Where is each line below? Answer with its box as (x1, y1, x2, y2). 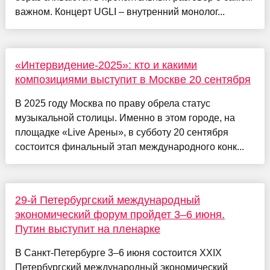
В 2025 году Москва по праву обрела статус (14, 98, 210, 109)
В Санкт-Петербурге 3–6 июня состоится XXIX (14, 248, 222, 259)
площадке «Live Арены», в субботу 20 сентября (14, 127, 228, 138)
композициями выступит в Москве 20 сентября (14, 74, 251, 86)
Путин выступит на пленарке (14, 223, 160, 236)
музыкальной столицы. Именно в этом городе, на (14, 113, 235, 124)
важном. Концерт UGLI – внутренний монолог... (14, 7, 225, 17)
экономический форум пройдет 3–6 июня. (14, 209, 225, 221)
